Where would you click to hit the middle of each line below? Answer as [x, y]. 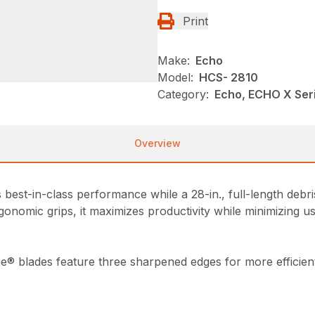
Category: [183, 94]
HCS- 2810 [229, 77]
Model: [175, 77]
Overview [157, 143]
